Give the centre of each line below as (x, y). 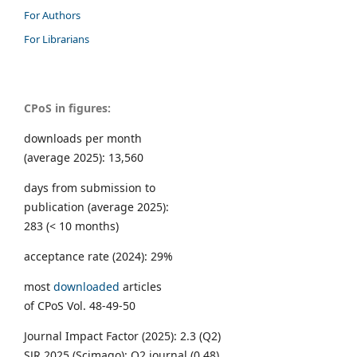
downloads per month (83, 139)
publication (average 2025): (96, 207)
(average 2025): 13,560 (84, 158)
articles (141, 287)
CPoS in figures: (67, 108)
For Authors (52, 16)
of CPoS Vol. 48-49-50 (80, 306)
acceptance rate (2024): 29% (98, 257)
